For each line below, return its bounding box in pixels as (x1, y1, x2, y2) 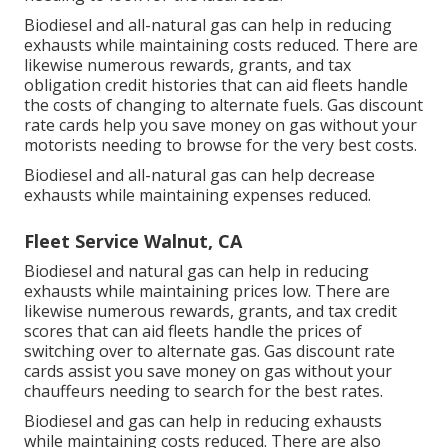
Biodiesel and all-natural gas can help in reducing (24, 13, 392, 36)
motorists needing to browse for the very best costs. (24, 133, 417, 156)
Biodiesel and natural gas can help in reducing (24, 259, 369, 282)
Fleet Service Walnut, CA (24, 228, 242, 253)
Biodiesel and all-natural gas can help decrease (24, 163, 375, 186)
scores (24, 319, 73, 342)
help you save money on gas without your (99, 113, 417, 136)
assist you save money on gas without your (64, 359, 392, 382)
